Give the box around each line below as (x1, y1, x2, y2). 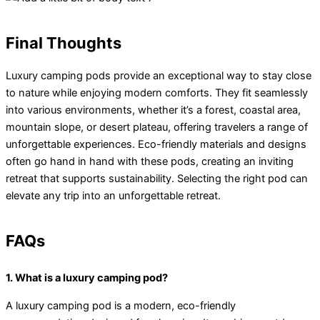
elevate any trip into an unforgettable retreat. (6, 189, 221, 203)
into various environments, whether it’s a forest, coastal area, (6, 104, 301, 117)
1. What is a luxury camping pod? (6, 271, 168, 285)
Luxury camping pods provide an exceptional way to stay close (6, 69, 311, 83)
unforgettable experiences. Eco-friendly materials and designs (6, 138, 306, 151)
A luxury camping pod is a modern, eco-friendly (6, 299, 236, 312)
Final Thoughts (6, 33, 121, 52)
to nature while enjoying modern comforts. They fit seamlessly (6, 86, 308, 100)
